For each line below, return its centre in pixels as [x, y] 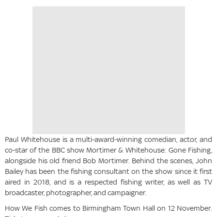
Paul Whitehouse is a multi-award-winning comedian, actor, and [108, 139]
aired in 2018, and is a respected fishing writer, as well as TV [108, 182]
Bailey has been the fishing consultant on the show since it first [108, 171]
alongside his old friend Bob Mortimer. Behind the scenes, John [108, 161]
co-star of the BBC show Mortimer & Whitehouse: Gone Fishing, [108, 150]
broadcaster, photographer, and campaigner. [76, 193]
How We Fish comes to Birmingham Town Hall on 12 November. [108, 208]
